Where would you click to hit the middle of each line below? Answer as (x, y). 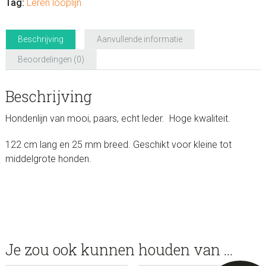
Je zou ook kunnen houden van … (119, 250)
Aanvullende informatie (139, 39)
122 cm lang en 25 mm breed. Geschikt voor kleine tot (118, 145)
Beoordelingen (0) (51, 59)
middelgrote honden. (48, 159)
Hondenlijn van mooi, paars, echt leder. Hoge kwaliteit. (118, 118)
